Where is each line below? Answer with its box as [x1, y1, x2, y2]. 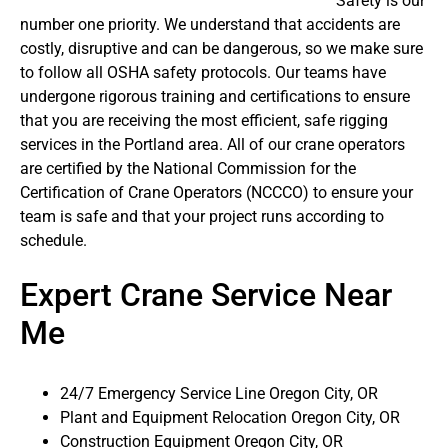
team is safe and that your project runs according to [20, 207, 384, 227]
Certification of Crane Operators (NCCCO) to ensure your [20, 183, 413, 203]
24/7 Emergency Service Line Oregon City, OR [60, 384, 378, 404]
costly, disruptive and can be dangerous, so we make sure [20, 39, 423, 59]
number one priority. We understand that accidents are [20, 15, 400, 35]
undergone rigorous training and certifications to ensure [20, 87, 410, 107]
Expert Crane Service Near [20, 275, 392, 314]
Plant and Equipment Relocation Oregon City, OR [60, 408, 400, 428]
